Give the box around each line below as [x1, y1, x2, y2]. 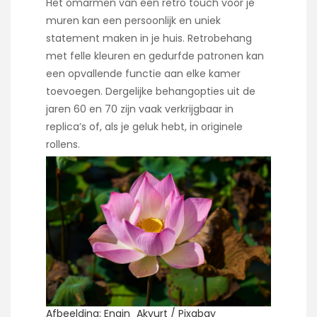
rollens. [46, 137, 80, 151]
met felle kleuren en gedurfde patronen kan [46, 48, 264, 63]
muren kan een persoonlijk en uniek [46, 13, 221, 28]
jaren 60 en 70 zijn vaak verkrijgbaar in [46, 101, 234, 116]
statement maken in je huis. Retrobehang [46, 30, 252, 45]
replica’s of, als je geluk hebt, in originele [46, 119, 243, 134]
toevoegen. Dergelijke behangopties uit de [46, 83, 255, 98]
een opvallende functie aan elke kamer [46, 66, 241, 81]
